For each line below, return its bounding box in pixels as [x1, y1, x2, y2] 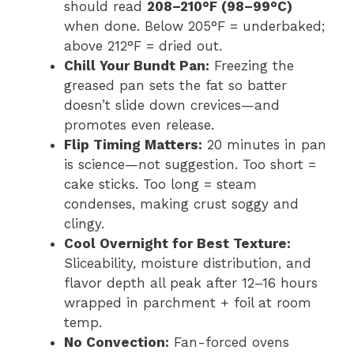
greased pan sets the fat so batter [64, 77, 287, 93]
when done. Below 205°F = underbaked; [64, 17, 325, 34]
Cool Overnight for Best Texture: [64, 235, 291, 251]
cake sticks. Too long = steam [64, 175, 257, 192]
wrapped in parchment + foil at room [64, 294, 311, 311]
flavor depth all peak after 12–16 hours [64, 274, 318, 291]
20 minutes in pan [202, 136, 326, 153]
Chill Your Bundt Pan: [64, 57, 209, 73]
